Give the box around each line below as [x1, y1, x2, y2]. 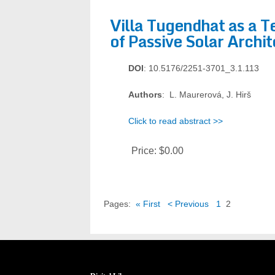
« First [136, 199, 160, 209]
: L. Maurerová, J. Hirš [162, 90, 251, 99]
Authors [128, 90, 162, 99]
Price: [131, 145, 159, 156]
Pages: [104, 199, 133, 209]
